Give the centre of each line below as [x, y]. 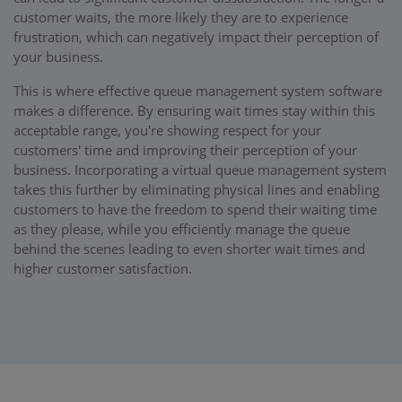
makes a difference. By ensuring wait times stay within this [194, 110]
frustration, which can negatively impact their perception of [196, 36]
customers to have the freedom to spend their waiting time [195, 209]
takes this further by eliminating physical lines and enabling [197, 189]
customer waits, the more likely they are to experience [181, 17]
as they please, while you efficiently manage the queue [182, 228]
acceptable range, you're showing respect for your [167, 130]
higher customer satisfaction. [103, 268]
